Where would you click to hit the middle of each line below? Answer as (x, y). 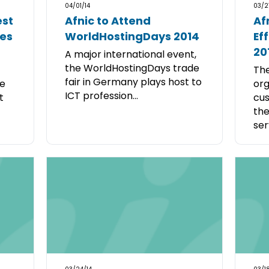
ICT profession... (102, 96)
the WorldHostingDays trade (132, 68)
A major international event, (131, 54)
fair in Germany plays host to (134, 82)
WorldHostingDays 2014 (132, 36)
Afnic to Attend (108, 21)
